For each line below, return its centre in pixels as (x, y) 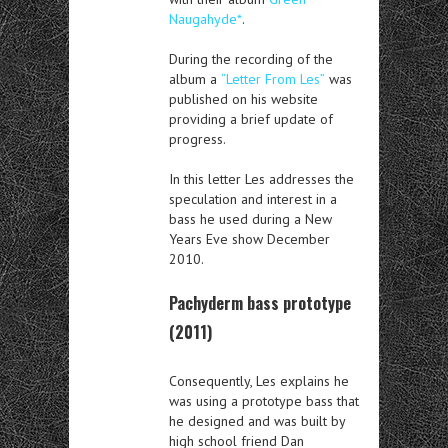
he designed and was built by (257, 420)
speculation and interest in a (253, 198)
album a (195, 78)
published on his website (243, 98)
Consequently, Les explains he (259, 380)
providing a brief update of (251, 118)
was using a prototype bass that (264, 400)
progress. (197, 138)
